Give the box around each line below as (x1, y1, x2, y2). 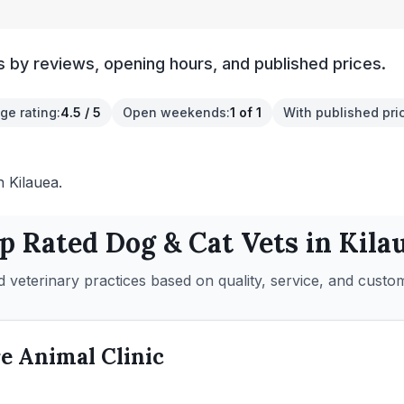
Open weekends (123, 105, 226, 120)
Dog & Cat (105, 225, 234, 260)
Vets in (233, 225, 339, 260)
